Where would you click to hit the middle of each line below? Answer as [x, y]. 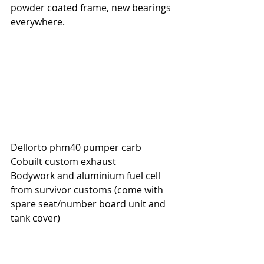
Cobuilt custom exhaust [63, 162]
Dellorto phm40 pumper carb [76, 148]
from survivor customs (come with [88, 190]
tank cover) [35, 218]
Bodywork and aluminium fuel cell [87, 176]
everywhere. [38, 22]
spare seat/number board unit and [89, 204]
